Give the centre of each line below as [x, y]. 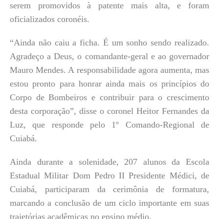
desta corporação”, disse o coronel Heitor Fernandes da [109, 111]
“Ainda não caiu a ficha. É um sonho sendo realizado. [109, 42]
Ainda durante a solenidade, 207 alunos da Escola [109, 162]
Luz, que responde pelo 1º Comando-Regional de [109, 124]
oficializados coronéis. [50, 19]
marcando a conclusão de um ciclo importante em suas [109, 203]
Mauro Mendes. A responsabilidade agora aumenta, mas [109, 70]
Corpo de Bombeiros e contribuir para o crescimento [109, 97]
